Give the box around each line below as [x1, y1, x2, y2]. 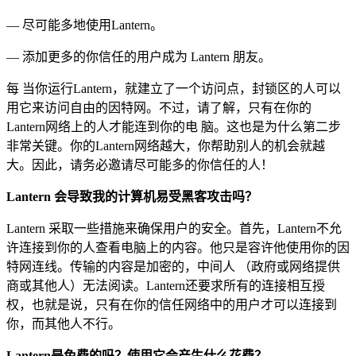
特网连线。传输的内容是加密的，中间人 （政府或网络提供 [6, 259, 340, 273]
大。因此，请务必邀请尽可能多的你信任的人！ [6, 157, 273, 172]
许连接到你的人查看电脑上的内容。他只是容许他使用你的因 [6, 240, 350, 254]
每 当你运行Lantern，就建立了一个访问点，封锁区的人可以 [6, 81, 341, 95]
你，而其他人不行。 [6, 316, 121, 331]
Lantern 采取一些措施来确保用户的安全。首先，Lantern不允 [6, 221, 342, 235]
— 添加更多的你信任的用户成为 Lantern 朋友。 [6, 49, 271, 64]
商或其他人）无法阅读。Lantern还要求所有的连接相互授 [6, 278, 325, 292]
